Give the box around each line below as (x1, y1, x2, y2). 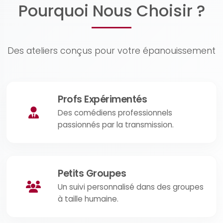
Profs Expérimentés (58, 93, 147, 106)
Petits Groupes (58, 167, 126, 180)
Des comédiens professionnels (58, 108, 173, 118)
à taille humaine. (58, 194, 119, 204)
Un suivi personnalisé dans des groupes (58, 182, 204, 192)
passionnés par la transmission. (58, 119, 174, 130)
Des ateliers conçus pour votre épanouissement (7, 45, 216, 57)
